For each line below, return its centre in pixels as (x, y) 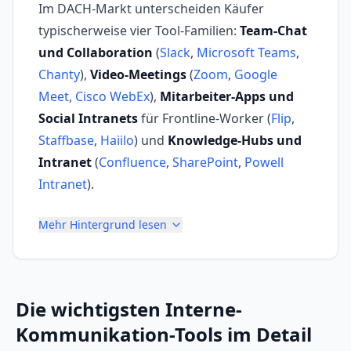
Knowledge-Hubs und (235, 141)
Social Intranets (88, 119)
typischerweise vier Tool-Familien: (139, 31)
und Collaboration (96, 53)
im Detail (267, 335)
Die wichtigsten (90, 309)
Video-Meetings (138, 75)
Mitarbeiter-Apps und (227, 97)
